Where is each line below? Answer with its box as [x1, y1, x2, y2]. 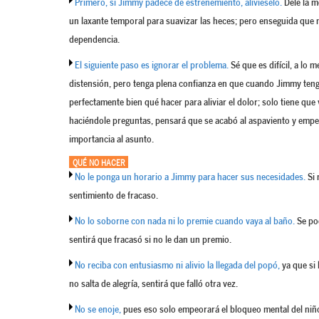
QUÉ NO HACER [73, 159, 125, 169]
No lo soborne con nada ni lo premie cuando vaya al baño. [75, 216, 295, 227]
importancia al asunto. [69, 135, 154, 145]
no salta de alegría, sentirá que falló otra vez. [69, 279, 238, 290]
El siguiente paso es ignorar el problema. [75, 61, 229, 71]
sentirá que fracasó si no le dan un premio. [69, 235, 231, 246]
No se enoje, [75, 305, 121, 315]
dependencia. [69, 35, 120, 46]
